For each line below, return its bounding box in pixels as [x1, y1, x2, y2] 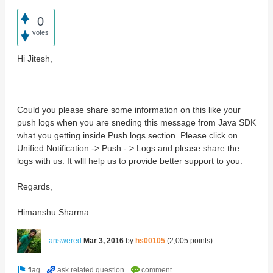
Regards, [16, 181, 52, 191]
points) [188, 236, 213, 245]
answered [48, 236, 82, 245]
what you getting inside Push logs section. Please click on [16, 130, 238, 140]
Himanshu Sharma [16, 207, 89, 217]
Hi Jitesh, [16, 53, 52, 63]
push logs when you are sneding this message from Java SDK [16, 117, 256, 127]
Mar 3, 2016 [83, 236, 124, 245]
